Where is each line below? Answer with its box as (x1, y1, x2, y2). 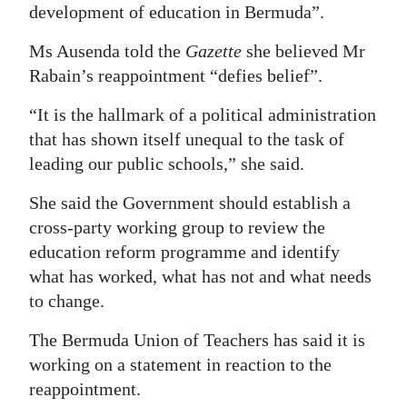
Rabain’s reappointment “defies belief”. (29, 65, 323, 85)
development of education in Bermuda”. (29, 2, 324, 22)
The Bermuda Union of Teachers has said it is (29, 330, 365, 350)
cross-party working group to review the (29, 217, 325, 237)
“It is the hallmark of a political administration (29, 104, 376, 124)
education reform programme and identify (29, 242, 340, 262)
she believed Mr (242, 41, 365, 61)
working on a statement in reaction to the (29, 354, 332, 374)
